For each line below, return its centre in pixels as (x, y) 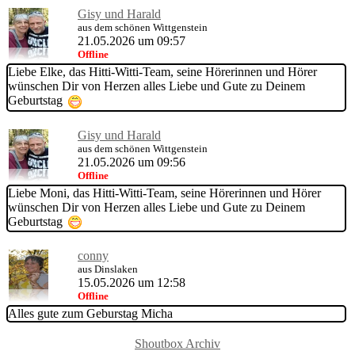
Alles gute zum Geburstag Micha (90, 313)
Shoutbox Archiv (177, 343)
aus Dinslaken (108, 269)
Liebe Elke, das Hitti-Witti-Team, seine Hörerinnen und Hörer (162, 72)
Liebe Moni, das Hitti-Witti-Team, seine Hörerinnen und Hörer (164, 193)
